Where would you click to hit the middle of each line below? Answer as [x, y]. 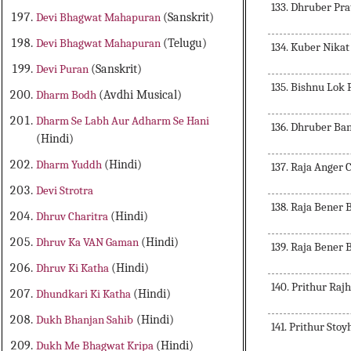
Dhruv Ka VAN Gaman [89, 242]
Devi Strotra [65, 191]
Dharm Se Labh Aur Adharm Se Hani [123, 121]
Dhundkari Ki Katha [85, 294]
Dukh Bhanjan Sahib [85, 320]
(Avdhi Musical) [141, 95]
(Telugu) [185, 43]
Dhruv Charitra [74, 217]
